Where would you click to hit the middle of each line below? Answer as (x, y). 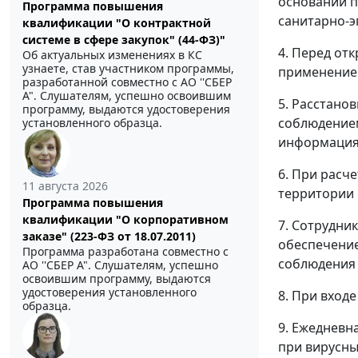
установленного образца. (92, 122)
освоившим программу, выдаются (117, 278)
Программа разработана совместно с (125, 251)
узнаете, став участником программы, (128, 68)
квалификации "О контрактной (117, 22)
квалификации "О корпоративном (125, 219)
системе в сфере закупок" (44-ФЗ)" (124, 39)
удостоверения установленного (109, 292)
